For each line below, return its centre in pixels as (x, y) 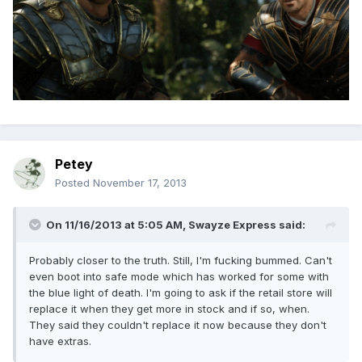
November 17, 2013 (140, 183)
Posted (74, 183)
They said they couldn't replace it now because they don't (178, 325)
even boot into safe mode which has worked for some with (179, 277)
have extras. (60, 341)
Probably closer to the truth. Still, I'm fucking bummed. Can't (181, 261)
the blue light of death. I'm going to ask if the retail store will (181, 293)
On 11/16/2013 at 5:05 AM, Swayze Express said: (176, 225)
